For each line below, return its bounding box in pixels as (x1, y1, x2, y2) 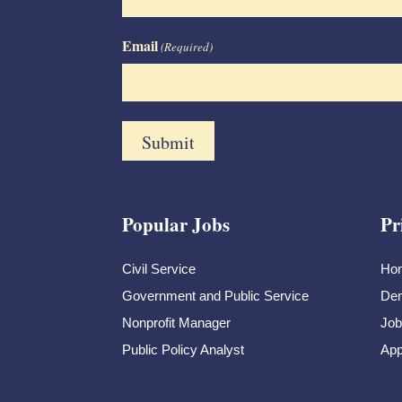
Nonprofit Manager (122, 315, 231, 331)
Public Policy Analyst (122, 342, 244, 358)
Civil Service (122, 261, 196, 277)
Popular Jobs (122, 211, 230, 238)
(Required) (161, 39, 214, 55)
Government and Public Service (122, 288, 309, 304)
